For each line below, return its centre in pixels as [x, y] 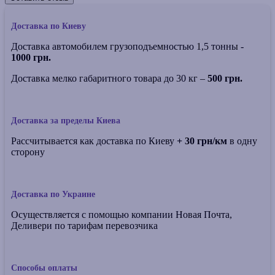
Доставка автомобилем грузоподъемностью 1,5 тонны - [127, 47]
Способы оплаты [44, 268]
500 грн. [225, 79]
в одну [242, 141]
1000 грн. [31, 58]
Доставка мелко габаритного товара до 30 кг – [109, 79]
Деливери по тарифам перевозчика [84, 226]
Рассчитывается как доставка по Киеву [94, 141]
